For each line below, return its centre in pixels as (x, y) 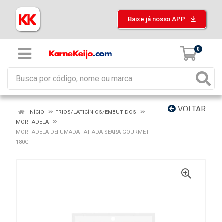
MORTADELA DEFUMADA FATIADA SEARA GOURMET (83, 132)
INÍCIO (35, 112)
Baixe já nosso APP (157, 19)
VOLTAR (191, 109)
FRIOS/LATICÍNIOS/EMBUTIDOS (96, 112)
